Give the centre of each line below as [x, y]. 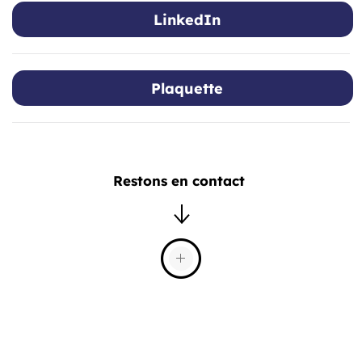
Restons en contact [181, 181]
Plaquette [187, 88]
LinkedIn [187, 19]
